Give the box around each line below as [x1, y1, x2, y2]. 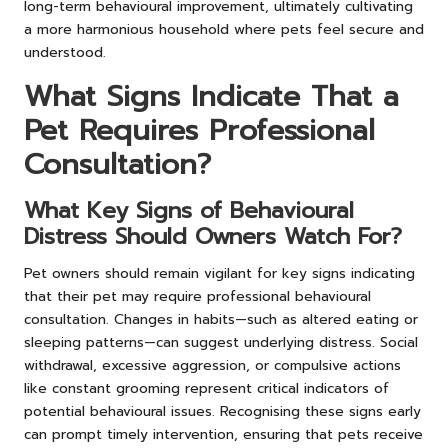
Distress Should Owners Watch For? [24, 219, 402, 253]
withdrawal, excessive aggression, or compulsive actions [24, 354, 401, 376]
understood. [24, 41, 106, 63]
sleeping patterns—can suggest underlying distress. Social [24, 331, 418, 353]
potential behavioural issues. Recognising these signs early [24, 400, 421, 422]
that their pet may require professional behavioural [24, 285, 371, 307]
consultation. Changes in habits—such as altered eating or [24, 308, 418, 330]
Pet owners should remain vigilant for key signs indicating [24, 262, 415, 284]
